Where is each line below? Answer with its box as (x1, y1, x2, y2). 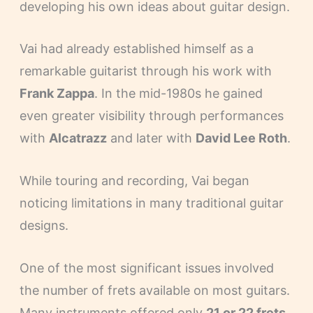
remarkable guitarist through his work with (19, 64, 272, 79)
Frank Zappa (19, 86, 94, 101)
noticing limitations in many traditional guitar (19, 196, 284, 211)
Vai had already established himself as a (19, 41, 254, 57)
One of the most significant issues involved (19, 260, 274, 275)
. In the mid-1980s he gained (94, 86, 263, 101)
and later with (106, 131, 196, 146)
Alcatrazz (48, 131, 107, 146)
